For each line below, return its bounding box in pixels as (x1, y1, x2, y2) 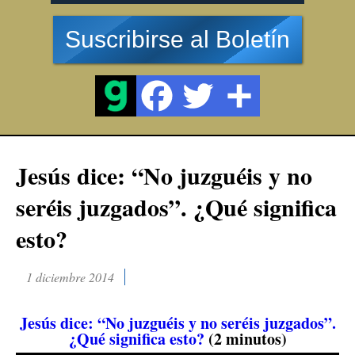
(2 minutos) (204, 326, 287, 350)
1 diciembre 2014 (26, 268, 114, 285)
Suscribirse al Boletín (65, 26, 290, 52)
